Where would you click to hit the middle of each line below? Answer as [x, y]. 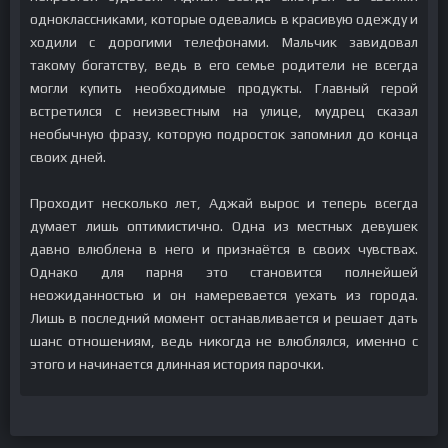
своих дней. [68, 157]
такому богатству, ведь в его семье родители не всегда [224, 65]
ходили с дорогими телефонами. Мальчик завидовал [224, 42]
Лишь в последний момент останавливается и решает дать [224, 318]
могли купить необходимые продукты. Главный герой [224, 88]
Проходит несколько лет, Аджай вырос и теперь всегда [224, 203]
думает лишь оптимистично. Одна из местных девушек [224, 226]
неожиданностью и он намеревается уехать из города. [224, 295]
